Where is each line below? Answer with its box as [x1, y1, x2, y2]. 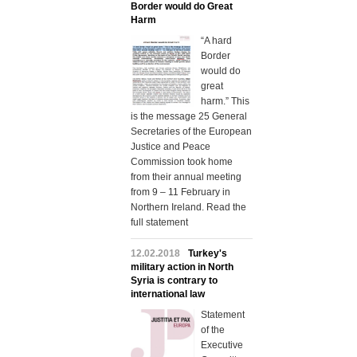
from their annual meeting [130, 171, 241, 182]
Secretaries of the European [130, 125, 252, 137]
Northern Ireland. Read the [130, 201, 246, 213]
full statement [130, 216, 190, 228]
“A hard [200, 34, 232, 46]
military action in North [130, 261, 233, 273]
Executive [200, 339, 243, 351]
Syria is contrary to [130, 274, 218, 286]
